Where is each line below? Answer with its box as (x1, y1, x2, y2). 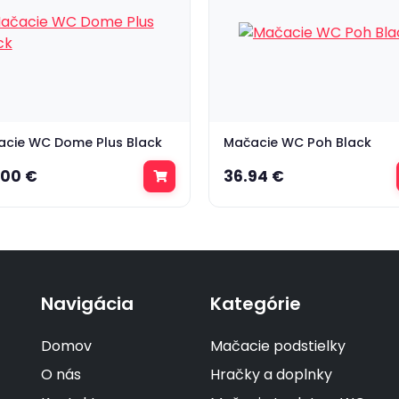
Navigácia (41, 291, 134, 316)
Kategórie (210, 291, 301, 316)
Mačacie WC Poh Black (224, 134, 371, 151)
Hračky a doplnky (210, 364, 332, 385)
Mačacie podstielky (210, 336, 346, 356)
